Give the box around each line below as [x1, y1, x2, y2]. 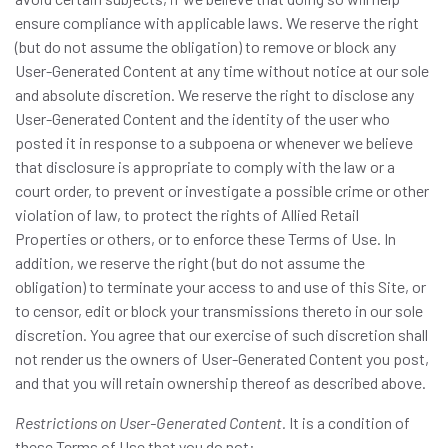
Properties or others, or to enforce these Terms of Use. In [15, 229, 396, 248]
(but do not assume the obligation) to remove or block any [15, 37, 396, 56]
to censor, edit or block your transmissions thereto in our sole [15, 301, 423, 320]
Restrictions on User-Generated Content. [15, 413, 286, 432]
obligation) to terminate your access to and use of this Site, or [15, 277, 426, 296]
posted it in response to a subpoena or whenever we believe [15, 133, 413, 152]
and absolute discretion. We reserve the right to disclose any [15, 85, 414, 104]
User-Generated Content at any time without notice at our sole [15, 61, 429, 80]
